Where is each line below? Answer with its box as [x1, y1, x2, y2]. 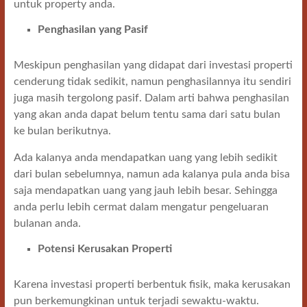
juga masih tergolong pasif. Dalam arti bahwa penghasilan [13, 93, 289, 103]
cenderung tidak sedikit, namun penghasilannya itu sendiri [13, 76, 291, 87]
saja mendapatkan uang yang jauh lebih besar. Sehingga [13, 185, 278, 196]
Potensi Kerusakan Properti [37, 243, 172, 254]
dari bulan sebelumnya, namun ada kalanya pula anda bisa [13, 169, 290, 180]
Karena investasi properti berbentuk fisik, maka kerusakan [13, 279, 291, 290]
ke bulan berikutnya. [13, 125, 111, 136]
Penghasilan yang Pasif [37, 24, 148, 35]
